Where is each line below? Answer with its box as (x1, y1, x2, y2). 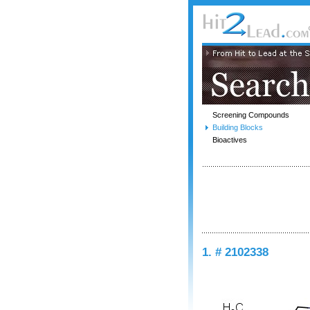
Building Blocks (212, 123, 263, 131)
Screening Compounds (212, 111, 289, 119)
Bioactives (212, 136, 247, 144)
